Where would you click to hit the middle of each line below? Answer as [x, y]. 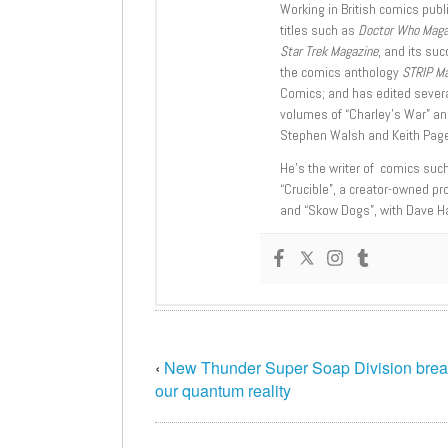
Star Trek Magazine [329, 51]
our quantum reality [223, 391]
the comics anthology [341, 72]
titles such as [319, 30]
